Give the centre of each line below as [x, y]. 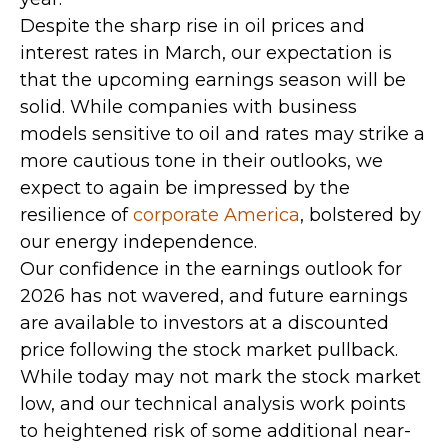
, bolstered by [360, 215]
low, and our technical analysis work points [213, 404]
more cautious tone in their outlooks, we [201, 161]
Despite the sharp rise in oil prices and [192, 26]
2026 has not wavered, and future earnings [214, 296]
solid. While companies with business [188, 107]
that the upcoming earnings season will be [213, 80]
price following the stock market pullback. [209, 350]
